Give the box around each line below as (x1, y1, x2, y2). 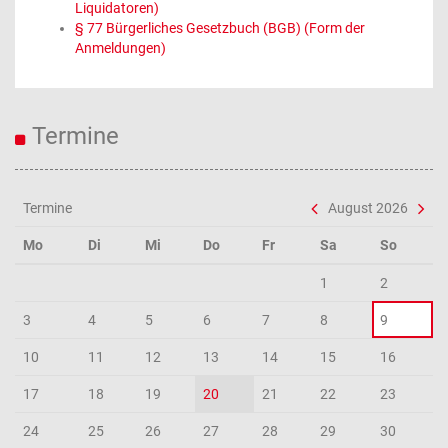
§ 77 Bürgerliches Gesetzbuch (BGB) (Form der (75, 20, 365, 36)
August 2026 (328, 200, 408, 216)
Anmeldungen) (75, 40, 166, 56)
